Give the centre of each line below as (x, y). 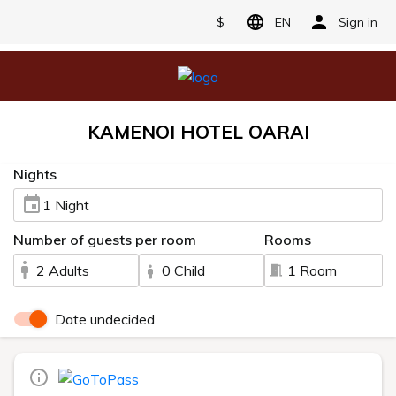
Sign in (358, 22)
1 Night (66, 205)
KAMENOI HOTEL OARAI (198, 131)
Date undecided (105, 319)
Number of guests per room (105, 239)
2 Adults (63, 270)
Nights (35, 174)
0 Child (184, 270)
